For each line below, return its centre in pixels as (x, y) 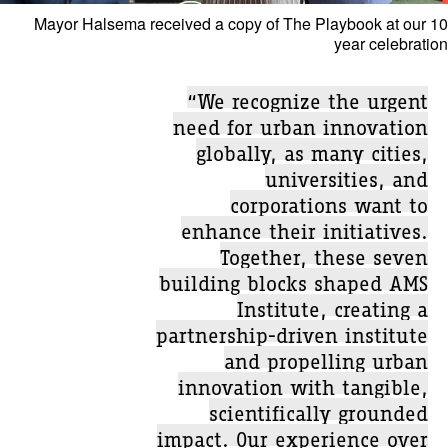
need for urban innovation (300, 123)
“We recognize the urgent (307, 97)
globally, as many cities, (312, 149)
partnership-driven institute (292, 331)
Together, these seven (324, 253)
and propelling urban (326, 357)
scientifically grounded (318, 409)
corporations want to (329, 201)
